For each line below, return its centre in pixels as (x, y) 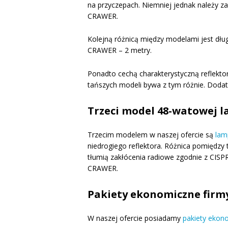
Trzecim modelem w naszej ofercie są (151, 134)
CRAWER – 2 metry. (120, 50)
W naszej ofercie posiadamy (135, 218)
